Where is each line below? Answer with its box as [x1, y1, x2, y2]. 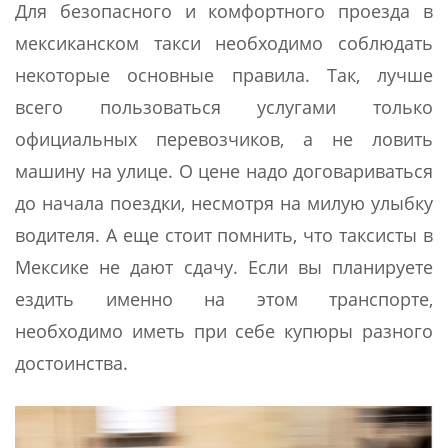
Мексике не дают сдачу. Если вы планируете [15, 254, 433, 279]
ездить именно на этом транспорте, [15, 286, 433, 311]
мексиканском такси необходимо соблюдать [15, 30, 433, 55]
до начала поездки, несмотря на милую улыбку [15, 190, 433, 215]
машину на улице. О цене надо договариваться [15, 158, 433, 183]
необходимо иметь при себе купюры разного [15, 318, 433, 343]
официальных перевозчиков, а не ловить [15, 126, 433, 151]
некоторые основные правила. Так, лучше [15, 62, 433, 87]
